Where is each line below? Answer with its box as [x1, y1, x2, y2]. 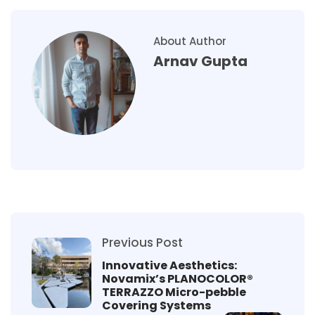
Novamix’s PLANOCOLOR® [102, 270, 253, 287]
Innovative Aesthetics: [102, 257, 237, 274]
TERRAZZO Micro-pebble [102, 283, 246, 300]
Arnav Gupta [153, 51, 247, 71]
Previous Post [102, 233, 183, 251]
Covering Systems [102, 297, 211, 314]
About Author [153, 33, 226, 49]
